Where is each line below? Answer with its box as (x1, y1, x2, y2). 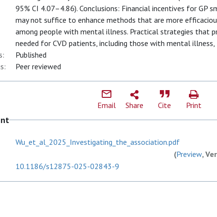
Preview (176, 149, 202, 159)
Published (15, 50, 46, 60)
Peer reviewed (15, 62, 61, 71)
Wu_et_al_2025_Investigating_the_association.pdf (15, 137, 180, 147)
